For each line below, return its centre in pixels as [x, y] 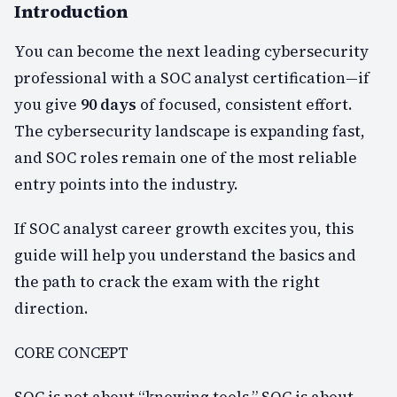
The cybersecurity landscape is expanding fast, [190, 131]
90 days [109, 104]
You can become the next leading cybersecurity [191, 51]
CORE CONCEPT [71, 352]
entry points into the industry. [126, 184]
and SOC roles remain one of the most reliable [186, 157]
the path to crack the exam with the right [167, 281]
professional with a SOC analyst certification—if [192, 78]
